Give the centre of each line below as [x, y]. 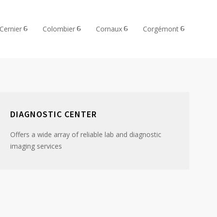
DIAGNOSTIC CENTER [54, 114]
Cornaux [109, 29]
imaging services [36, 146]
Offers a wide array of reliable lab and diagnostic [86, 134]
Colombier [59, 29]
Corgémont [161, 29]
